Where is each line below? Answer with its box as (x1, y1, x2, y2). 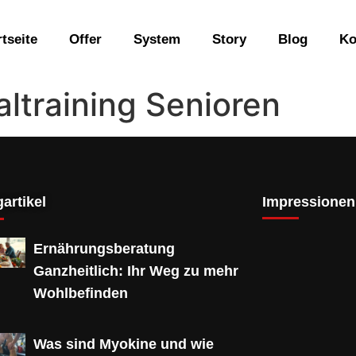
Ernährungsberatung (33, 240, 175, 257)
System (133, 32, 180, 47)
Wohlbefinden (33, 284, 128, 301)
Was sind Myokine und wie (33, 335, 214, 352)
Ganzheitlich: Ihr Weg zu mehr (33, 262, 238, 279)
